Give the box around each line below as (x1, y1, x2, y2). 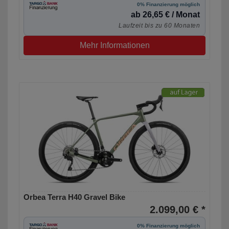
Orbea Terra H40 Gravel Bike (24, 193, 125, 202)
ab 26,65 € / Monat (131, 10, 200, 19)
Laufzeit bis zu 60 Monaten (119, 22, 200, 30)
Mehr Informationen (79, 41, 150, 50)
